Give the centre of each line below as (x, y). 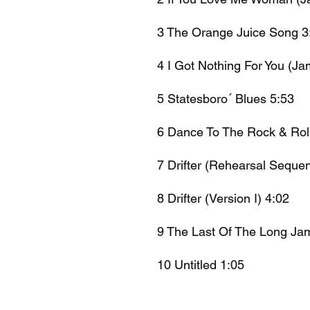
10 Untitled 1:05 (201, 264)
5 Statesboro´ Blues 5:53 (226, 98)
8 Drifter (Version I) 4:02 (223, 198)
